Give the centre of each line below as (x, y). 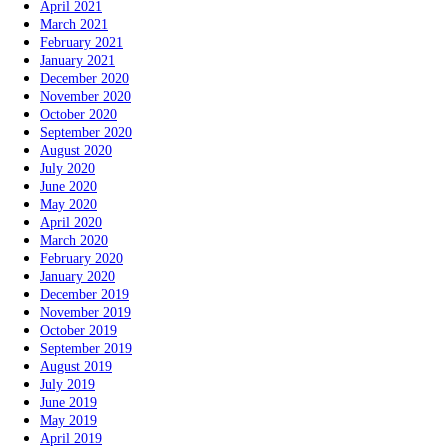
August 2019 (76, 367)
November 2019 (85, 313)
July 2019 (67, 385)
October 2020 (78, 115)
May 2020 (68, 205)
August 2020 (76, 151)
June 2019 (68, 403)
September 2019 (86, 349)
